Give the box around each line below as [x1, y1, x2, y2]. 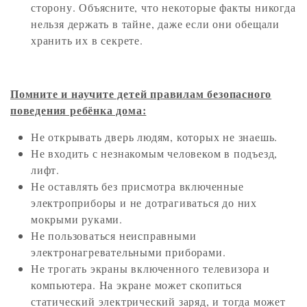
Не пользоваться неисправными [31, 228, 197, 243]
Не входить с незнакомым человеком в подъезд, [31, 146, 278, 161]
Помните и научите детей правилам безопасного [10, 86, 272, 102]
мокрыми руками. [31, 212, 123, 227]
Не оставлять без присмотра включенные [31, 179, 244, 194]
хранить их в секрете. [31, 33, 143, 48]
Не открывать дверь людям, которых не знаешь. [31, 130, 278, 145]
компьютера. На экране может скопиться [31, 278, 242, 293]
